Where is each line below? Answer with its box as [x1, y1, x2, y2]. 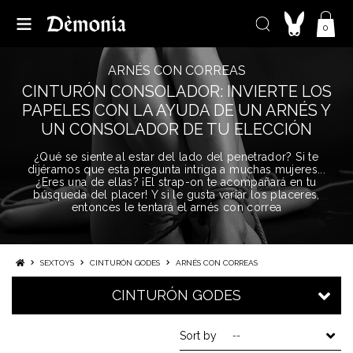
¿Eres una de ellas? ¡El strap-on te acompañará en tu [36, 176, 317, 188]
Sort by [180, 329, 217, 342]
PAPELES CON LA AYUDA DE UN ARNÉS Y [22, 101, 331, 120]
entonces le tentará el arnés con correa [71, 201, 282, 214]
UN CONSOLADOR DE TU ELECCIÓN [41, 120, 312, 139]
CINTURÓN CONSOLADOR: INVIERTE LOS [21, 82, 332, 101]
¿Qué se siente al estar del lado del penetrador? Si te [35, 150, 318, 163]
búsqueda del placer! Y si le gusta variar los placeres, [33, 188, 320, 201]
